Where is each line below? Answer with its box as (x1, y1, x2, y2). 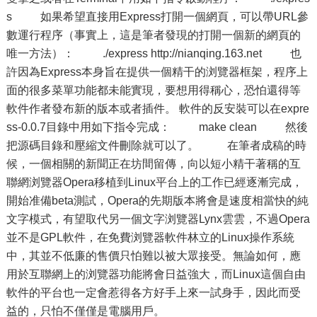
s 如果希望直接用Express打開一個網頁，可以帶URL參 (6, 11, 309, 23)
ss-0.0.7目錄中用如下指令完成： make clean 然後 (6, 121, 308, 133)
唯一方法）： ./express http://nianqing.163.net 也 (6, 47, 301, 59)
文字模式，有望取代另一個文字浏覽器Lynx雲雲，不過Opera (6, 213, 310, 225)
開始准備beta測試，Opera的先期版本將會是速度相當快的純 (6, 195, 309, 207)
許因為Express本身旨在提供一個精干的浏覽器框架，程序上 (6, 66, 308, 78)
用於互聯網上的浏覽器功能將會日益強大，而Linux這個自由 (6, 268, 306, 280)
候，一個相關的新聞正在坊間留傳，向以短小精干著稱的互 (6, 158, 301, 170)
